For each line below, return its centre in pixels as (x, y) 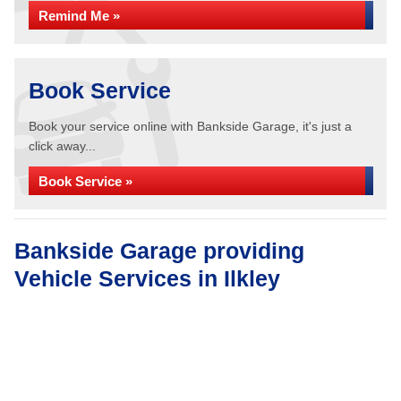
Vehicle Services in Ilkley (147, 278)
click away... (62, 146)
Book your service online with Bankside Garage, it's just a (190, 126)
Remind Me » (79, 16)
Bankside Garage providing (159, 251)
